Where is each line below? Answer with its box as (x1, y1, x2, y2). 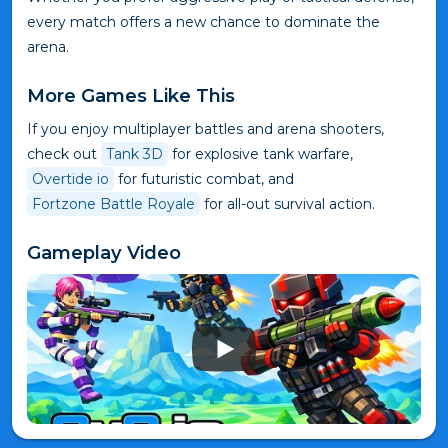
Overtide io (32, 170, 109, 189)
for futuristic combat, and (114, 170, 294, 189)
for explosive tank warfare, (168, 145, 353, 164)
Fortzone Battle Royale (32, 195, 195, 214)
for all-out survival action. (200, 195, 375, 214)
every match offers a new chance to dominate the (27, 13, 380, 32)
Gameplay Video (27, 241, 181, 265)
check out (27, 145, 101, 164)
